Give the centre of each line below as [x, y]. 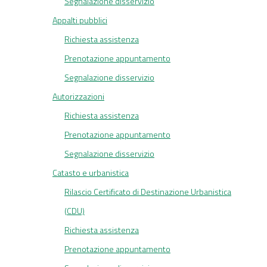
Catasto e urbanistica [91, 173]
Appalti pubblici [80, 20]
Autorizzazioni [78, 97]
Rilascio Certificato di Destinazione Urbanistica [148, 192]
